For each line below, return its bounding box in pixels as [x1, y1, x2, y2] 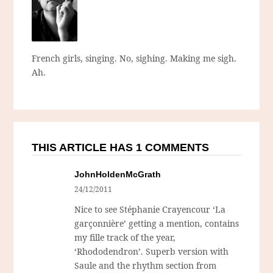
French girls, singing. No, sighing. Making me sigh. [32, 52, 237, 65]
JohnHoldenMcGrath [74, 169, 161, 180]
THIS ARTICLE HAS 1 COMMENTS [32, 141, 210, 154]
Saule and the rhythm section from [74, 260, 217, 272]
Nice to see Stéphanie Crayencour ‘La [74, 204, 226, 216]
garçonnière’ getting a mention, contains [74, 218, 239, 230]
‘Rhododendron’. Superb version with [74, 246, 229, 258]
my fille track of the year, [74, 232, 176, 244]
